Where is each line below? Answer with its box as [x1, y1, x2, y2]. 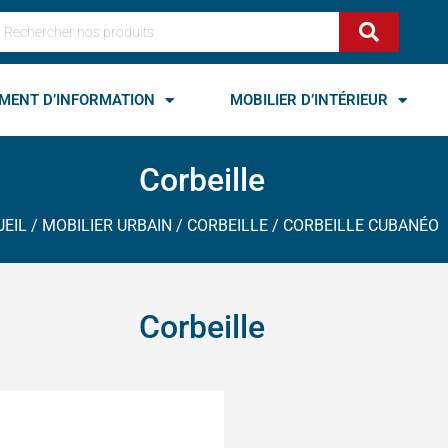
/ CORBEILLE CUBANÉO [268, 215, 439, 235]
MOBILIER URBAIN [42, 215, 172, 235]
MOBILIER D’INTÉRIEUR [229, 91, 388, 110]
